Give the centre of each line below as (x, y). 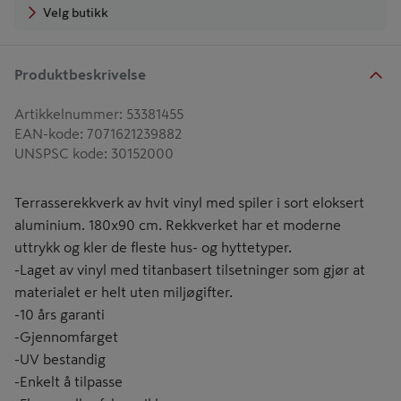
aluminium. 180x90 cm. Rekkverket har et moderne (178, 225)
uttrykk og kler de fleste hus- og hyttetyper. (153, 247)
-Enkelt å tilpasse (68, 381)
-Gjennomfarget (66, 337)
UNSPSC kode (59, 153)
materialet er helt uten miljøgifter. (124, 292)
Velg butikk (76, 12)
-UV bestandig (60, 359)
